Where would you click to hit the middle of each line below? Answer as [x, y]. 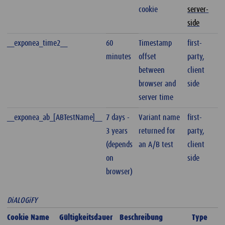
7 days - [118, 118]
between [152, 71]
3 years [117, 131]
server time [156, 98]
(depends [120, 145]
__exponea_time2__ [37, 43]
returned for [157, 131]
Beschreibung [141, 218]
